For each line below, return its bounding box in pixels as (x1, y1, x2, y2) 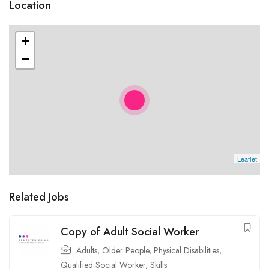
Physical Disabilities (154, 244, 219, 256)
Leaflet (237, 154, 257, 163)
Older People (102, 244, 149, 256)
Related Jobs (9, 189, 69, 205)
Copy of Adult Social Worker (61, 224, 199, 240)
